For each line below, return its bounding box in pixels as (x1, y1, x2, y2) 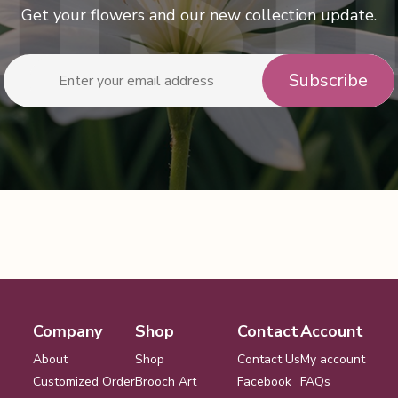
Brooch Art (135, 372, 196, 390)
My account (300, 350, 365, 368)
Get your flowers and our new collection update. (21, 4, 377, 26)
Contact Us (237, 350, 300, 368)
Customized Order (33, 372, 135, 390)
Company (33, 320, 102, 342)
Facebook (237, 372, 291, 390)
